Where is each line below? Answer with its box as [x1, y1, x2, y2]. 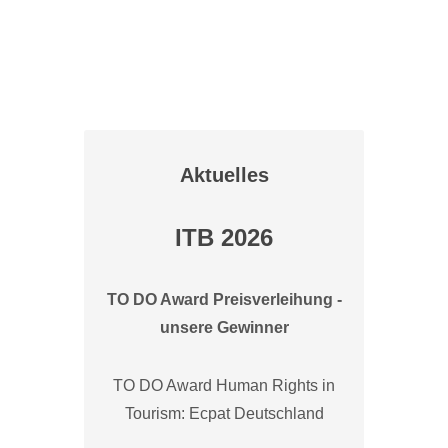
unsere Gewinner [159, 318, 289, 336]
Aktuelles [179, 163, 269, 186]
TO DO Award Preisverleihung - [106, 290, 342, 308]
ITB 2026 [175, 223, 273, 251]
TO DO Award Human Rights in [113, 376, 335, 394]
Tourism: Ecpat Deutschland [124, 404, 324, 422]
